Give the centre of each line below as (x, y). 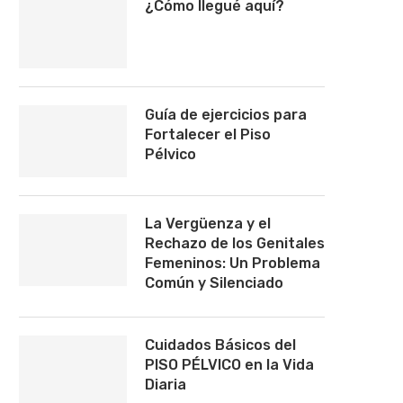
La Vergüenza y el (208, 224)
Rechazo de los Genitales (235, 243)
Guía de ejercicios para (226, 115)
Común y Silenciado (214, 283)
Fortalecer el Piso (208, 134)
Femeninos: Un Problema (233, 263)
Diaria (166, 385)
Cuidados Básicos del (220, 345)
